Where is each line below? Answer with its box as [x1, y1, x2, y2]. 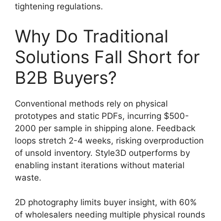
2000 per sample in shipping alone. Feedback [15, 123, 195, 133]
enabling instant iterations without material [15, 160, 184, 170]
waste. [15, 172, 41, 183]
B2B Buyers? [15, 67, 117, 88]
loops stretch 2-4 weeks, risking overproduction [15, 135, 204, 146]
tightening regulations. [15, 1, 103, 11]
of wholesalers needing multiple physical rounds [15, 210, 205, 220]
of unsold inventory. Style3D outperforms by [15, 147, 190, 158]
